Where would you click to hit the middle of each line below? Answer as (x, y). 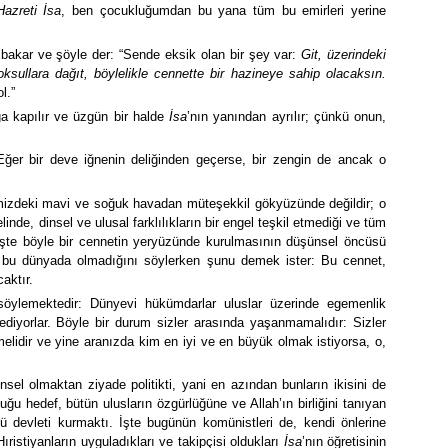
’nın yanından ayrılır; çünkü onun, (287, 117)
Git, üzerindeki (344, 54)
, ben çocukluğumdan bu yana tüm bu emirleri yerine (224, 11)
